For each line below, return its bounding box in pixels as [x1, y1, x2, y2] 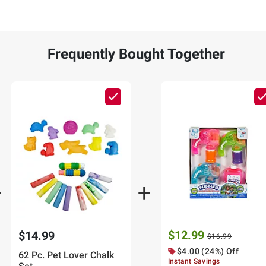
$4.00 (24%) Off [176, 246, 239, 256]
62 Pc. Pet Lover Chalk [18, 249, 115, 261]
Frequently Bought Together [47, 46, 225, 63]
